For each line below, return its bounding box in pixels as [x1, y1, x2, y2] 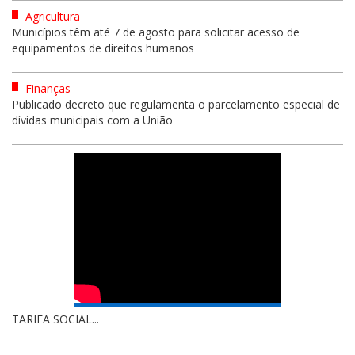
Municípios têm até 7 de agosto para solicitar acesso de [12, 24, 300, 40]
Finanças [22, 80, 71, 96]
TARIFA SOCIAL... [12, 311, 99, 326]
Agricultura [22, 8, 80, 24]
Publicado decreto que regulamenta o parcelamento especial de [12, 96, 340, 112]
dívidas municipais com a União [12, 112, 173, 128]
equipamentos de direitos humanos [12, 40, 194, 55]
